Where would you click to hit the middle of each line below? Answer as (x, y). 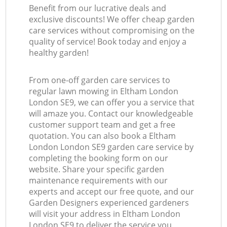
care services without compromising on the (112, 31)
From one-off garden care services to (100, 80)
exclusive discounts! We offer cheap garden (112, 20)
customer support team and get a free (102, 125)
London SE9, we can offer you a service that (112, 103)
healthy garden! (59, 53)
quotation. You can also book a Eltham (103, 136)
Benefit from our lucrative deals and (98, 8)
